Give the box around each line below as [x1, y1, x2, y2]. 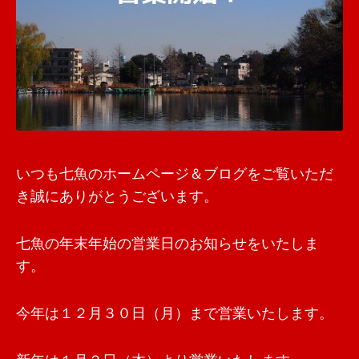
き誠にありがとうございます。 [16, 189, 218, 205]
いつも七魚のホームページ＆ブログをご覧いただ [16, 167, 333, 183]
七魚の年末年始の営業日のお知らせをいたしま [16, 236, 319, 252]
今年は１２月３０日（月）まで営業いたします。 [16, 306, 333, 322]
